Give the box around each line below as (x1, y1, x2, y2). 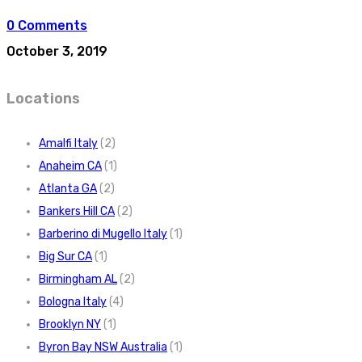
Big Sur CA (39, 249, 92, 263)
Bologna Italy (39, 294, 107, 309)
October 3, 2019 (6, 43, 107, 59)
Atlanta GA (39, 181, 97, 196)
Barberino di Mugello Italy (39, 226, 167, 241)
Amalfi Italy (39, 136, 98, 150)
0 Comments (6, 17, 87, 33)
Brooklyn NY (39, 317, 101, 331)
